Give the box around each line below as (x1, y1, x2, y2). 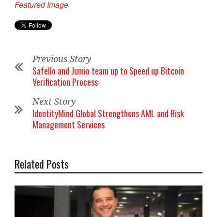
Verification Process (32, 76, 98, 88)
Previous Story (32, 54, 92, 64)
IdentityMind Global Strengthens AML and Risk (32, 107, 184, 120)
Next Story (32, 96, 76, 107)
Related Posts (15, 156, 69, 171)
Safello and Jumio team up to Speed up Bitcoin (32, 64, 184, 77)
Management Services (32, 118, 105, 131)
